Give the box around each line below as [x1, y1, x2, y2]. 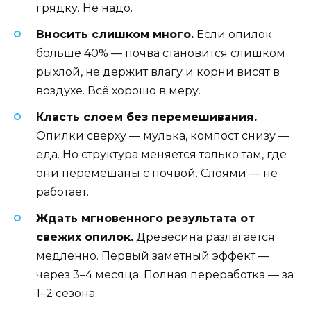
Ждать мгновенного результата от [36, 212, 255, 226]
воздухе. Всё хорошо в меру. [36, 84, 201, 98]
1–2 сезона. [36, 287, 97, 301]
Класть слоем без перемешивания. [36, 110, 257, 124]
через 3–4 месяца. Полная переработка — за [36, 268, 294, 282]
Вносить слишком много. [36, 28, 194, 42]
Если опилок [194, 28, 272, 42]
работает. [36, 185, 89, 199]
